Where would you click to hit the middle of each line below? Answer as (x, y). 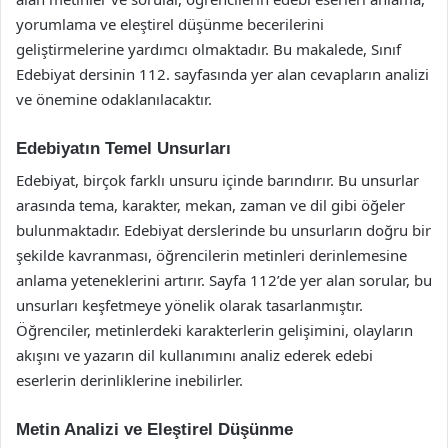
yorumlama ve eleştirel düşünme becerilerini (170, 23)
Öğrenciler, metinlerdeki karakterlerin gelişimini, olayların (214, 330)
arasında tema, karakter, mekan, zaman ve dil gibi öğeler (210, 205)
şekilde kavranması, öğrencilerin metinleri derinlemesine (211, 255)
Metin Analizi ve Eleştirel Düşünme (154, 429)
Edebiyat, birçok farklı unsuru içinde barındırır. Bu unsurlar (217, 180)
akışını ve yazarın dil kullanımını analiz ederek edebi (194, 355)
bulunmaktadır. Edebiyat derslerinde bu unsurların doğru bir (223, 230)
